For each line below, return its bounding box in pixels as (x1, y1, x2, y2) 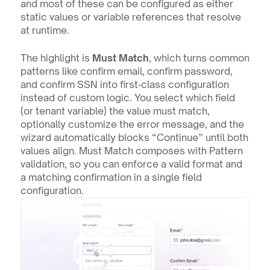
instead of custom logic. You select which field (20, 92, 235, 104)
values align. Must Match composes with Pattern (20, 145, 243, 157)
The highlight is (20, 52, 92, 64)
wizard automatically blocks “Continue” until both (20, 131, 248, 144)
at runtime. (20, 24, 69, 37)
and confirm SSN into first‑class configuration (20, 78, 229, 91)
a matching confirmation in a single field (20, 171, 202, 184)
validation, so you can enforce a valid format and (20, 158, 242, 171)
